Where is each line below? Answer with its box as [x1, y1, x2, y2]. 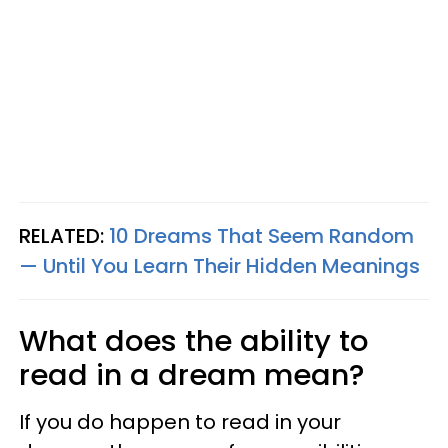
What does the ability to [19, 321, 368, 361]
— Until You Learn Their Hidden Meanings [19, 252, 420, 280]
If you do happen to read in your [19, 408, 341, 436]
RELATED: [19, 222, 109, 250]
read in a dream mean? [19, 355, 364, 395]
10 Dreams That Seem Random [109, 222, 414, 250]
